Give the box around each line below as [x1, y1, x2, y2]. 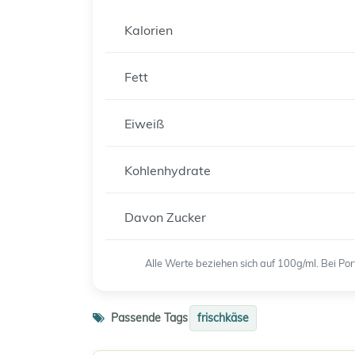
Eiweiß [124, 116, 164, 132]
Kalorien [124, 22, 173, 38]
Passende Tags [108, 311, 188, 325]
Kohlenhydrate [124, 162, 211, 178]
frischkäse [197, 311, 249, 325]
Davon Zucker [124, 209, 206, 225]
